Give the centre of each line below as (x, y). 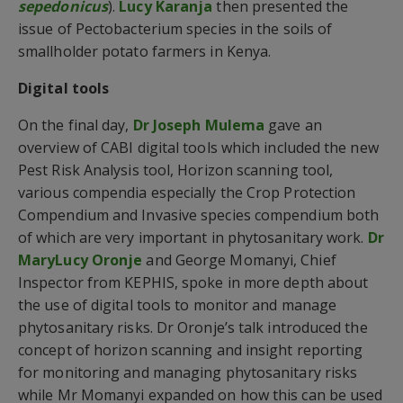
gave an (293, 125)
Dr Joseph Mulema (199, 125)
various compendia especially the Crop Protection (187, 192)
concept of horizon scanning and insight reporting (191, 349)
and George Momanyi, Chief (239, 260)
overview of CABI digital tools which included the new (198, 147)
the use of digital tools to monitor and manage (178, 304)
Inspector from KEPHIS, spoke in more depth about (193, 282)
